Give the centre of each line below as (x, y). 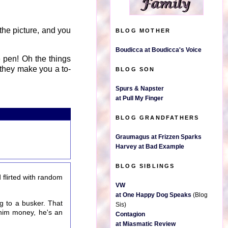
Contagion (130, 214)
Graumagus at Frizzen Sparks (159, 137)
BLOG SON (135, 69)
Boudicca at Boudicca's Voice (159, 50)
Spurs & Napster (140, 89)
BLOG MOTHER (143, 31)
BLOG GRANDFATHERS (158, 118)
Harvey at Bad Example (150, 147)
